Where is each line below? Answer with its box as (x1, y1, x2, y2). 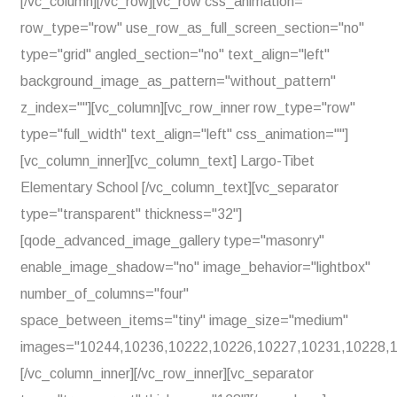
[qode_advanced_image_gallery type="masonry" (20, 233, 324, 248)
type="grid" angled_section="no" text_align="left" (20, 47, 330, 62)
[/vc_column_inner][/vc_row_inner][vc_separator (20, 366, 314, 381)
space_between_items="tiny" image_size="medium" (20, 313, 348, 328)
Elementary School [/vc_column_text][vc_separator (20, 180, 339, 195)
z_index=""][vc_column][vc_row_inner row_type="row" (20, 100, 355, 115)
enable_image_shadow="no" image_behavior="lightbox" (20, 260, 370, 275)
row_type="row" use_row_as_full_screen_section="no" (20, 20, 364, 35)
